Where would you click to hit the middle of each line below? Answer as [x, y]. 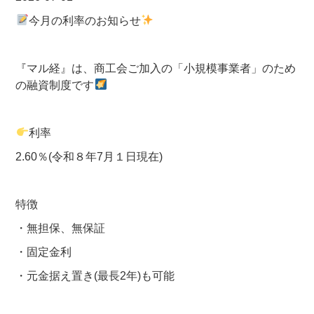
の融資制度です [55, 85]
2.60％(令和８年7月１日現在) [89, 156]
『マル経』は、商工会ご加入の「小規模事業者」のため [156, 68]
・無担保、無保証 [61, 228]
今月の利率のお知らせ [84, 20]
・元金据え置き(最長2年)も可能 [95, 275]
